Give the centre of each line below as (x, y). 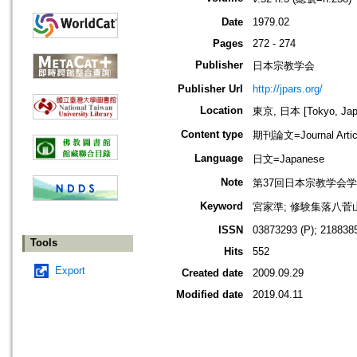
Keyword (222, 206)
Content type (212, 135)
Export (70, 271)
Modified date (210, 295)
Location (222, 111)
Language (219, 159)
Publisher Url (210, 89)
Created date (212, 273)
